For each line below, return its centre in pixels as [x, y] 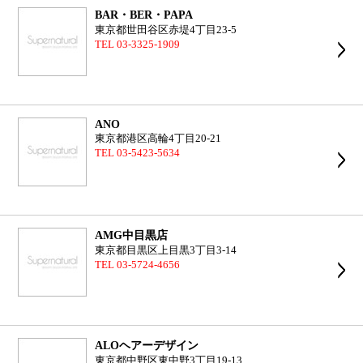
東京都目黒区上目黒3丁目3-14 [166, 250]
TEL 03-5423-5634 [138, 153]
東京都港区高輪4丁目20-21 [158, 139]
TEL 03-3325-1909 [138, 45]
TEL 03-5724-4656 [138, 265]
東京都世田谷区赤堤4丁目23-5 [166, 30]
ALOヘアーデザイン [147, 345]
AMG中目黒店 [132, 235]
